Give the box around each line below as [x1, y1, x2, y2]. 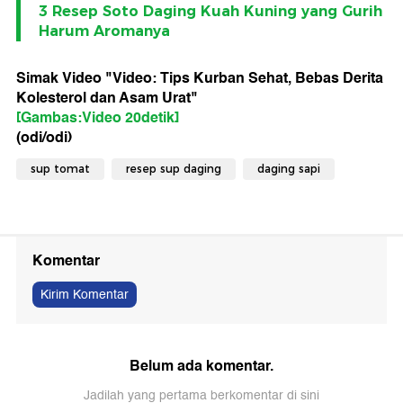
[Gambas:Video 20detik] [16, 105, 179, 130]
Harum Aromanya [39, 22, 170, 40]
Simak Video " [16, 66, 112, 91]
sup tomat [31, 162, 90, 176]
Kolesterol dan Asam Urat [16, 85, 191, 111]
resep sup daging [126, 162, 221, 176]
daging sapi [257, 162, 320, 176]
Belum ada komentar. [130, 354, 273, 379]
